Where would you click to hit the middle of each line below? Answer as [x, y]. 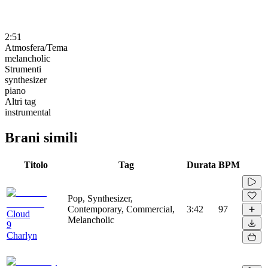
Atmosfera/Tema [36, 47]
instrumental [28, 112]
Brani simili [41, 137]
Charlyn [22, 235]
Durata [201, 165]
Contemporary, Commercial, [121, 209]
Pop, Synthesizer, [100, 198]
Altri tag [20, 101]
